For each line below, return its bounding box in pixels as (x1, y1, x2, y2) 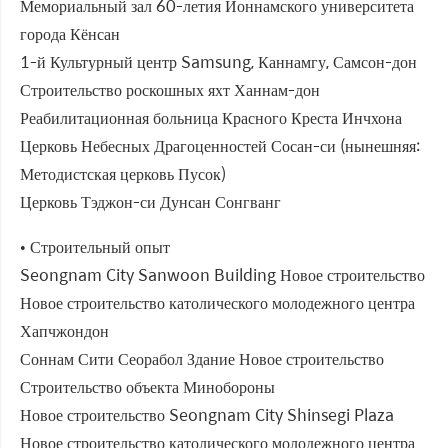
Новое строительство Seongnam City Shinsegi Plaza (20, 402, 394, 428)
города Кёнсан (20, 21, 120, 47)
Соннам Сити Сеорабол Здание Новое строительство (20, 346, 384, 372)
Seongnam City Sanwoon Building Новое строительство (20, 262, 425, 288)
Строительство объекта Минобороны (20, 374, 275, 400)
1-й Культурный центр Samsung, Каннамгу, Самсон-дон (20, 49, 417, 75)
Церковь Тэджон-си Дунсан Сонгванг (20, 189, 281, 215)
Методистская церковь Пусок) (20, 161, 226, 187)
